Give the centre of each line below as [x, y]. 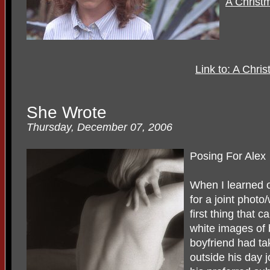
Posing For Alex [228, 156]
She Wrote [67, 112]
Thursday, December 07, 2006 [99, 127]
